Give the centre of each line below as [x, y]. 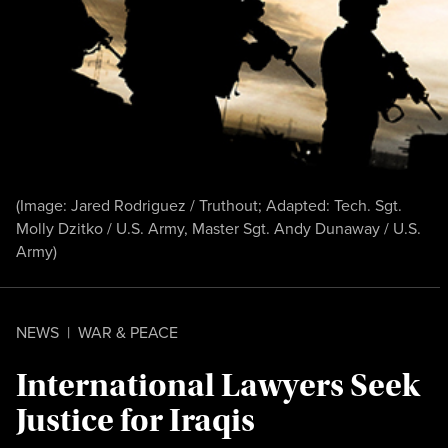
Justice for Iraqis [135, 421]
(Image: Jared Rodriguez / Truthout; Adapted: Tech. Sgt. [209, 205]
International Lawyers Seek [218, 386]
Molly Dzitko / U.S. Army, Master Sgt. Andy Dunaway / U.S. [218, 228]
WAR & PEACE [128, 332]
